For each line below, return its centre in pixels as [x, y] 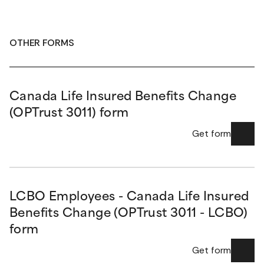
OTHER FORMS [42, 43]
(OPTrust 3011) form [69, 114]
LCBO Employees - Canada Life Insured [129, 197]
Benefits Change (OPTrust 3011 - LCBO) [129, 214]
